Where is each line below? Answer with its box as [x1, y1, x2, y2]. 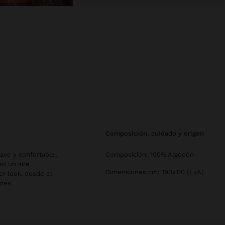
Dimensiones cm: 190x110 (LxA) [105, 168, 204, 176]
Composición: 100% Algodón [105, 151, 194, 158]
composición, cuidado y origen [110, 130, 204, 137]
